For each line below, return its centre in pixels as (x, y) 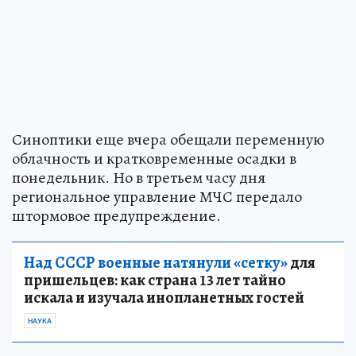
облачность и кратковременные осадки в (154, 158)
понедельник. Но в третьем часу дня (139, 177)
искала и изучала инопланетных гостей (164, 297)
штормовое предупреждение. (116, 215)
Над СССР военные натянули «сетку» (156, 262)
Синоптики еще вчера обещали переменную (168, 139)
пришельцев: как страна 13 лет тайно (155, 280)
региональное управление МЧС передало (157, 196)
